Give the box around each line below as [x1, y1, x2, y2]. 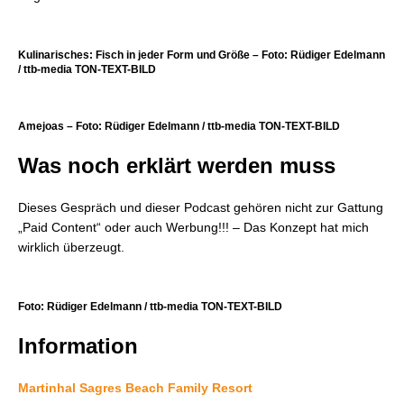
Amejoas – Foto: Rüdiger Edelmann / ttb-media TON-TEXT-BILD [18, 120, 340, 133]
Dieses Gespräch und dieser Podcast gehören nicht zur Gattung [18, 200, 383, 215]
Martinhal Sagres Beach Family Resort [18, 381, 252, 395]
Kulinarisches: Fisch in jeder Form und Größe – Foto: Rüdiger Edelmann [18, 49, 385, 61]
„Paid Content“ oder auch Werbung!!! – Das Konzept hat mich [18, 220, 369, 234]
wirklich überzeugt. [18, 240, 124, 254]
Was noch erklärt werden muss [18, 153, 335, 178]
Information [18, 334, 138, 358]
